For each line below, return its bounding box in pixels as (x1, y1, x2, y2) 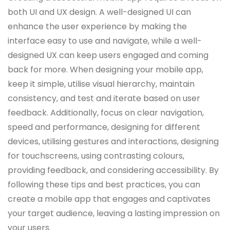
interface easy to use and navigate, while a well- (8, 34, 202, 47)
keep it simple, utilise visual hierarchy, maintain (8, 78, 195, 90)
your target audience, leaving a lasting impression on (8, 207, 220, 219)
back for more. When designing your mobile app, (8, 63, 203, 75)
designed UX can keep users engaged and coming (8, 49, 208, 61)
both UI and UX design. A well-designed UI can (8, 6, 191, 18)
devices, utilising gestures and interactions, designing (8, 135, 219, 147)
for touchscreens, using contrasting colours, (8, 149, 184, 162)
